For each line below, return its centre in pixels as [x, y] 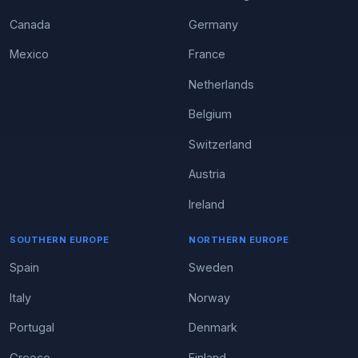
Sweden [211, 267]
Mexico [29, 54]
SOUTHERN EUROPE [60, 239]
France [207, 54]
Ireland [207, 204]
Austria [207, 174]
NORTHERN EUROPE [239, 239]
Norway [209, 297]
